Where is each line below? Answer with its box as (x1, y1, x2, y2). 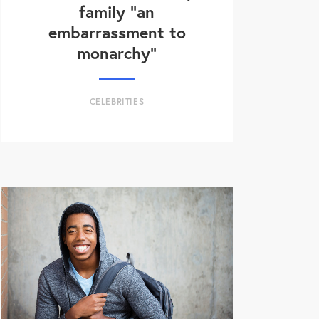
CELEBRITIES (89, 95, 145, 107)
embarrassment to (48, 21, 186, 43)
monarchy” (77, 41, 157, 63)
